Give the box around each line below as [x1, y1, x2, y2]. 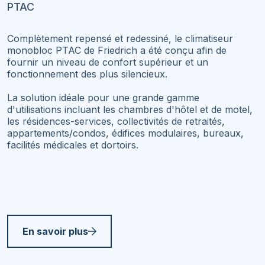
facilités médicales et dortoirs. [7, 139, 138, 151]
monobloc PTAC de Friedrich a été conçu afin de [7, 44, 227, 56]
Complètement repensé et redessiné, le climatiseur [7, 33, 233, 44]
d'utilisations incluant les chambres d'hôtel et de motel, [7, 104, 253, 115]
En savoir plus [22, 225, 88, 237]
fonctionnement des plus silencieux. [7, 68, 167, 80]
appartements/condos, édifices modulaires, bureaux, [7, 127, 244, 139]
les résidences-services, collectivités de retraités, [7, 115, 225, 127]
